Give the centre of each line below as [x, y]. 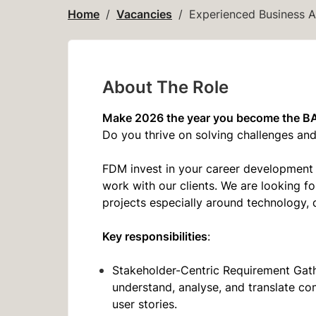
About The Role [165, 86]
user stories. [144, 304]
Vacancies [144, 13]
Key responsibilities [155, 236]
